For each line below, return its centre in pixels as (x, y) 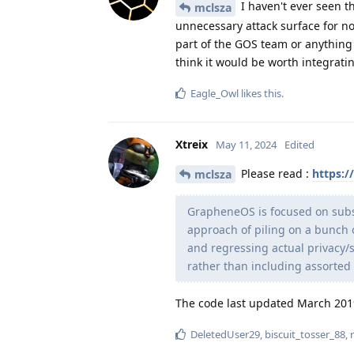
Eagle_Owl (215, 93)
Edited (299, 144)
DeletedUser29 (225, 335)
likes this (260, 93)
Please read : (275, 173)
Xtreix (192, 144)
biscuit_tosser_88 (305, 335)
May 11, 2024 (246, 144)
